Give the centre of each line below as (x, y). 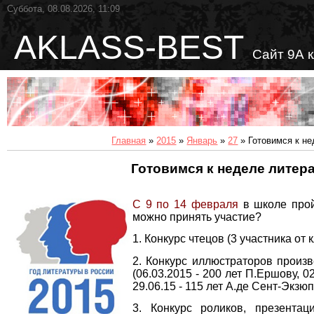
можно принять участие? (197, 217)
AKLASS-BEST (133, 47)
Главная (129, 140)
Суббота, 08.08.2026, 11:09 (63, 9)
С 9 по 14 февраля (185, 205)
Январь (202, 140)
